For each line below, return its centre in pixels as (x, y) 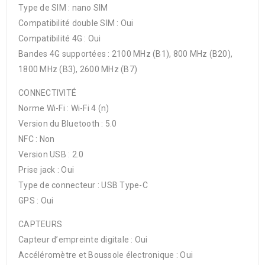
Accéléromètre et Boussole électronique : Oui (106, 255)
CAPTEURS (40, 224)
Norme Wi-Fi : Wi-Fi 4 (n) (64, 108)
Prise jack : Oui (46, 170)
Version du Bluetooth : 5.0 (68, 124)
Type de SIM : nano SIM (63, 8)
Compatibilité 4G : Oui (60, 38)
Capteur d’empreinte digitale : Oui (83, 240)
